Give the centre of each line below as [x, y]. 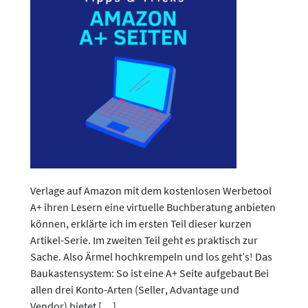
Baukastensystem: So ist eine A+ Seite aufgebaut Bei [150, 273]
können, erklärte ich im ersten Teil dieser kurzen [141, 223]
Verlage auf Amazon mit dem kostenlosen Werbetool [151, 190]
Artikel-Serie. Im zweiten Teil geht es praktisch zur [144, 240]
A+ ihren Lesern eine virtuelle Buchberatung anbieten [153, 207]
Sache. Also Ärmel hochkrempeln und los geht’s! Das [151, 256]
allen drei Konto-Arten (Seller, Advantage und [135, 289]
